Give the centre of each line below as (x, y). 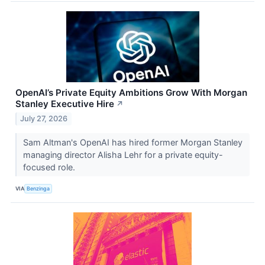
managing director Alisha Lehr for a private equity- (123, 155)
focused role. (50, 167)
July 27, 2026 (44, 119)
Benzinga (38, 188)
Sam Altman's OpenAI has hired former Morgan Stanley (132, 143)
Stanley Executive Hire (65, 104)
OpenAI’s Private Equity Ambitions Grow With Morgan (131, 92)
